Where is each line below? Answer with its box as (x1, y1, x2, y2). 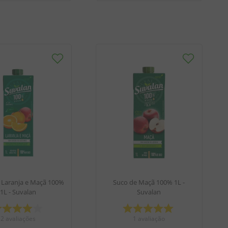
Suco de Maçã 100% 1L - (113, 178, 185, 187)
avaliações (6, 214, 36, 223)
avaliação (138, 214, 165, 223)
